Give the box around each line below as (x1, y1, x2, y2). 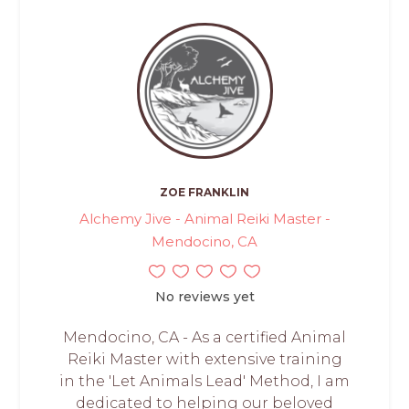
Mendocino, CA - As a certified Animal (63, 329, 346, 347)
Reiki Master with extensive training (67, 351, 342, 369)
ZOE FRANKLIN (160, 185, 249, 200)
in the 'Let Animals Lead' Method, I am (59, 372, 350, 391)
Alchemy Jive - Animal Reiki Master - (79, 210, 330, 228)
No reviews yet (154, 288, 255, 306)
